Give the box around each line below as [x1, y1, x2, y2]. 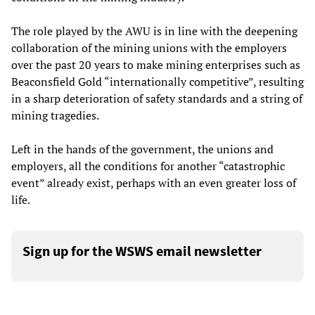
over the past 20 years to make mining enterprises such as [11, 57, 300, 73]
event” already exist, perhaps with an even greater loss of [11, 175, 296, 191]
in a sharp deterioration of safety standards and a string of [11, 91, 302, 107]
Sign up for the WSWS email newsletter [22, 242, 262, 260]
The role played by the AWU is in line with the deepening [11, 23, 297, 39]
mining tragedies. [11, 108, 99, 124]
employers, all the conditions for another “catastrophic [11, 158, 285, 174]
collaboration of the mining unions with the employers [11, 40, 287, 56]
